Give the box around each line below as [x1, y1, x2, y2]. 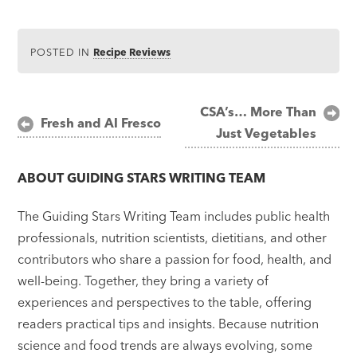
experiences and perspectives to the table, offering [18, 294, 312, 311]
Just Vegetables [215, 125, 316, 142]
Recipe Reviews [93, 45, 171, 58]
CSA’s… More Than [199, 104, 316, 120]
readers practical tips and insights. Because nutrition [18, 316, 320, 332]
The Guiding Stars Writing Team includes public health [18, 208, 331, 225]
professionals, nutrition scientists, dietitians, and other [18, 229, 328, 246]
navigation [17, 128, 118, 152]
